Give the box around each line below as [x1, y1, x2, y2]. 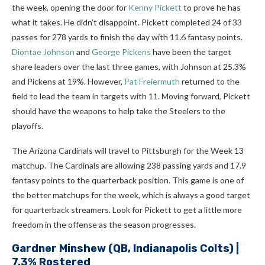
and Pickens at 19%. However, [12, 76, 124, 87]
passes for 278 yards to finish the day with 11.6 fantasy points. [12, 32, 243, 43]
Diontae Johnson [12, 47, 75, 57]
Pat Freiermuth [124, 76, 180, 87]
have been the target [151, 47, 231, 57]
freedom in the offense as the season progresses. [12, 219, 196, 230]
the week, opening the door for [12, 2, 128, 13]
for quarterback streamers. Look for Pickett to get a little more [12, 205, 242, 215]
